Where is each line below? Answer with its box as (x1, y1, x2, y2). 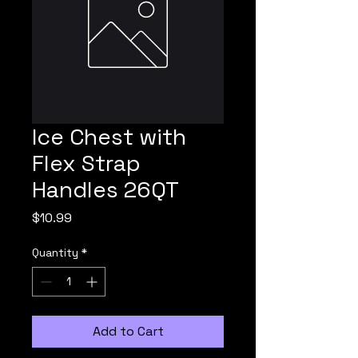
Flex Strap (32, 149, 141, 177)
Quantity (32, 245, 78, 260)
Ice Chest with (32, 122, 186, 151)
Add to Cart (92, 323, 164, 340)
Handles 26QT (32, 175, 179, 204)
